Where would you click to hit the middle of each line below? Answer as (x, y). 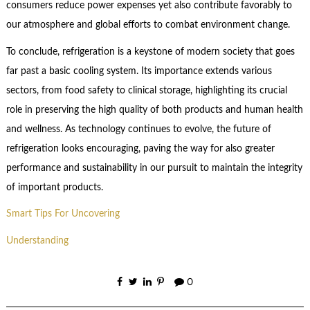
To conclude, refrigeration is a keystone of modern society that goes (150, 52)
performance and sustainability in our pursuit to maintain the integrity (154, 168)
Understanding (37, 240)
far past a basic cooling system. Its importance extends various (139, 71)
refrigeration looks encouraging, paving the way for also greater (140, 148)
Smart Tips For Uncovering (63, 214)
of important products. (54, 187)
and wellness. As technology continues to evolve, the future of (138, 129)
